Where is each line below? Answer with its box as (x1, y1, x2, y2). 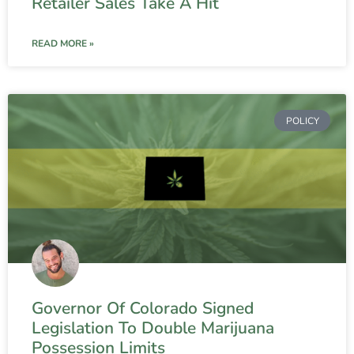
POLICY (285, 114, 319, 127)
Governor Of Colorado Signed (32, 297, 254, 320)
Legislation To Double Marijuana (32, 317, 274, 340)
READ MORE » (32, 37, 94, 51)
